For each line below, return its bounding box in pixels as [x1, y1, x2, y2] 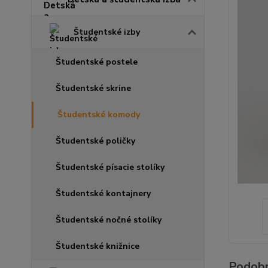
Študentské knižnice [56, 240, 139, 252]
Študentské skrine [56, 83, 131, 94]
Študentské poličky [56, 135, 135, 147]
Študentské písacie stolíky [56, 162, 165, 173]
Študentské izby [74, 26, 140, 38]
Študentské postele [56, 56, 138, 68]
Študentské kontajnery [56, 188, 151, 199]
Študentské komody [57, 109, 140, 120]
